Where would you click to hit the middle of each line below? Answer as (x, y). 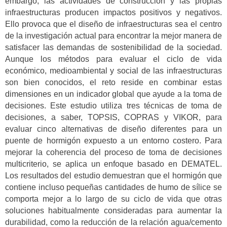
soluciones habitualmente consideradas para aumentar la (113, 211)
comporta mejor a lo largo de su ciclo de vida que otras (113, 199)
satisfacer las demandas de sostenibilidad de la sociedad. (113, 48)
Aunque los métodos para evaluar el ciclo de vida (113, 59)
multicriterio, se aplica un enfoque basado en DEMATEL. (113, 164)
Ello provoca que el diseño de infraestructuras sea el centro (113, 24)
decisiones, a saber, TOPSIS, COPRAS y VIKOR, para (113, 118)
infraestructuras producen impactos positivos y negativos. (113, 13)
